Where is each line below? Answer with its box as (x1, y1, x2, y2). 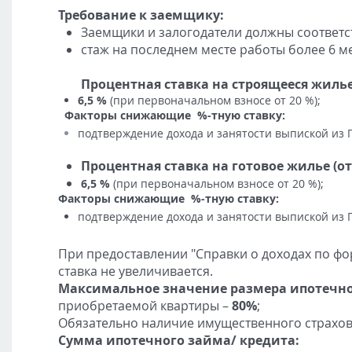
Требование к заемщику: (58, 6, 224, 24)
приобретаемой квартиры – (58, 297, 232, 314)
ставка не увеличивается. (58, 262, 213, 280)
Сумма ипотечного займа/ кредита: (58, 332, 299, 349)
